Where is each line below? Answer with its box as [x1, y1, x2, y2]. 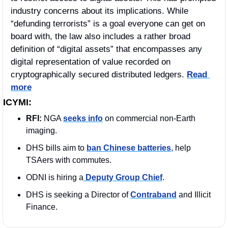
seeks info [63, 113, 103, 123]
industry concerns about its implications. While [11, 6, 188, 16]
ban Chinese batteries [87, 143, 171, 152]
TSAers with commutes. [26, 155, 111, 164]
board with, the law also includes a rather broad [11, 31, 190, 41]
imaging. [26, 126, 57, 135]
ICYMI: [3, 97, 32, 107]
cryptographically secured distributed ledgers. [11, 69, 187, 79]
